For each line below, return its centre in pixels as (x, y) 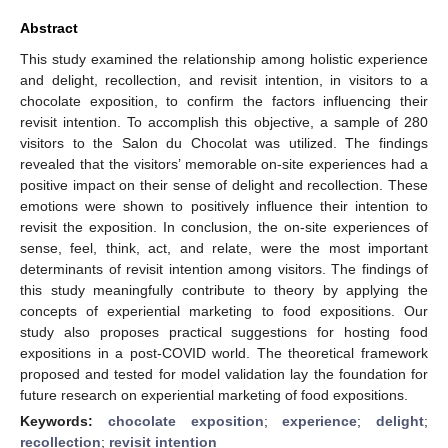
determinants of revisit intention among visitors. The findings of (224, 268)
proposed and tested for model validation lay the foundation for (224, 373)
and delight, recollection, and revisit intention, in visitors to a (224, 79)
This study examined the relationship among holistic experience (224, 58)
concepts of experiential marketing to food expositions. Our (224, 310)
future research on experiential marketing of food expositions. (214, 394)
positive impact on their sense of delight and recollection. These (224, 184)
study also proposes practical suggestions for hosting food (224, 331)
